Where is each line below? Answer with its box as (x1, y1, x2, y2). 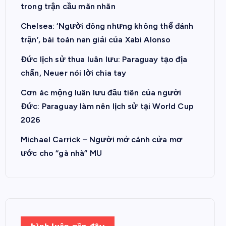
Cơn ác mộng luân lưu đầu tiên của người (21, 88, 182, 98)
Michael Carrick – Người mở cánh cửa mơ (21, 135, 183, 145)
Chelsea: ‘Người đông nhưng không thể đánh (21, 21, 194, 31)
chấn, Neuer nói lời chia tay (21, 68, 127, 78)
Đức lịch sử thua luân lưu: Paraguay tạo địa (21, 54, 187, 65)
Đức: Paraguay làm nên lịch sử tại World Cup (21, 101, 194, 111)
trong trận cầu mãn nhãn (21, 2, 116, 12)
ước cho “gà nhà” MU (21, 148, 102, 158)
